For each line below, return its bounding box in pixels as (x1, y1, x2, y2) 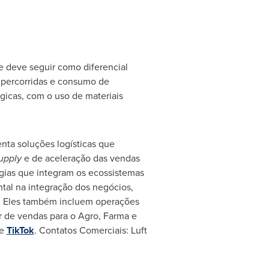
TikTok (6, 223, 34, 237)
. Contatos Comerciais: (34, 223, 131, 237)
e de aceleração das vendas (23, 151, 140, 165)
